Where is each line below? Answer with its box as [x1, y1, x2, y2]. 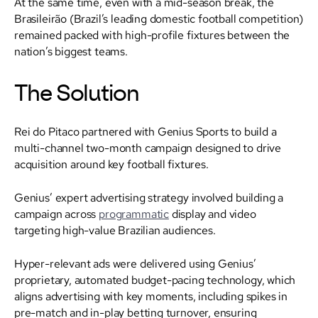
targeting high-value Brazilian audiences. [14, 222, 216, 237]
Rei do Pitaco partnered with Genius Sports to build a [14, 124, 277, 138]
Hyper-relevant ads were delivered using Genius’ [14, 256, 256, 270]
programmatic [99, 206, 169, 221]
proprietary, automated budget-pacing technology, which [14, 272, 296, 287]
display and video [168, 206, 256, 221]
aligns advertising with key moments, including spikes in [14, 288, 287, 303]
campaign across [14, 206, 99, 221]
